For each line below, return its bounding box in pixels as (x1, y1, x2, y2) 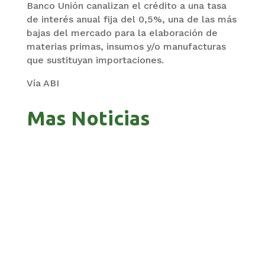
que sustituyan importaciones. (26, 54, 164, 66)
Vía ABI (26, 77, 59, 89)
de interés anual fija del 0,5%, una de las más (26, 14, 237, 25)
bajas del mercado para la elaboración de (26, 27, 218, 39)
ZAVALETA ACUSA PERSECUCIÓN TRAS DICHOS (28, 210, 235, 221)
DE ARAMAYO (28, 219, 88, 230)
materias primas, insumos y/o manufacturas (26, 41, 226, 53)
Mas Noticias (26, 106, 150, 130)
